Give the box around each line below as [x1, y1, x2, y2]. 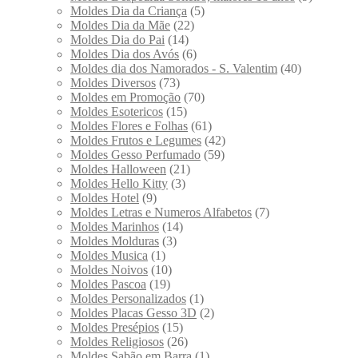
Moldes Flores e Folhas [70, 118, 188, 133]
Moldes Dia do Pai [70, 32, 165, 46]
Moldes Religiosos [70, 334, 164, 348]
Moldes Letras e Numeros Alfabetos [70, 205, 252, 219]
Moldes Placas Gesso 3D [70, 305, 197, 320]
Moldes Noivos [70, 262, 148, 276]
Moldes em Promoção [70, 89, 181, 104]
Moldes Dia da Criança [70, 3, 187, 18]
